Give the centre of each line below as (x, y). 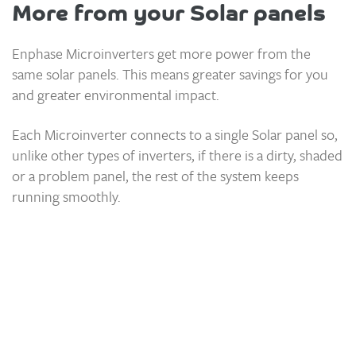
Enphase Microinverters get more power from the (161, 53)
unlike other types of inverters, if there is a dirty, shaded (177, 155)
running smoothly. (66, 196)
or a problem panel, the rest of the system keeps (155, 175)
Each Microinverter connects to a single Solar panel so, (175, 134)
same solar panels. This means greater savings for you (170, 74)
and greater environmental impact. (116, 94)
